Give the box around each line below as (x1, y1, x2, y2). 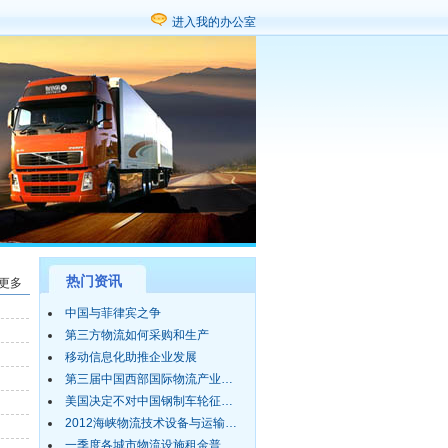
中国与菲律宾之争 (65, 306, 161, 320)
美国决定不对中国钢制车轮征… (65, 394, 233, 408)
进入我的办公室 (172, 15, 256, 29)
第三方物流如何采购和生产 (65, 328, 209, 342)
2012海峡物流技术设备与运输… (65, 416, 237, 430)
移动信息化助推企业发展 (65, 350, 197, 364)
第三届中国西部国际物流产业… (65, 372, 233, 386)
